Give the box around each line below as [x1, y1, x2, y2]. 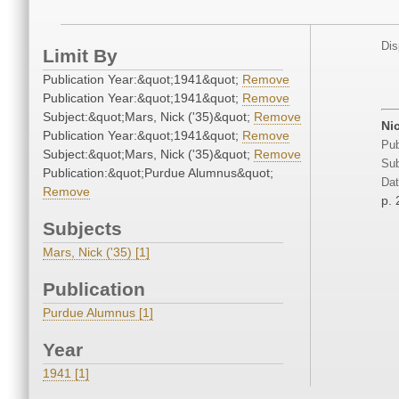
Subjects [43, 218, 122, 240]
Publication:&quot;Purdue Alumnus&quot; [43, 166, 273, 181]
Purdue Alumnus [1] [43, 305, 153, 321]
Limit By [43, 45, 118, 67]
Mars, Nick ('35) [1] [43, 245, 150, 260]
